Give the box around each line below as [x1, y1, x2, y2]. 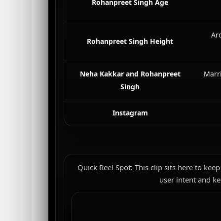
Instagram [112, 108, 148, 117]
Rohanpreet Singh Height [87, 37, 173, 46]
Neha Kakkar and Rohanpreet [79, 69, 181, 78]
